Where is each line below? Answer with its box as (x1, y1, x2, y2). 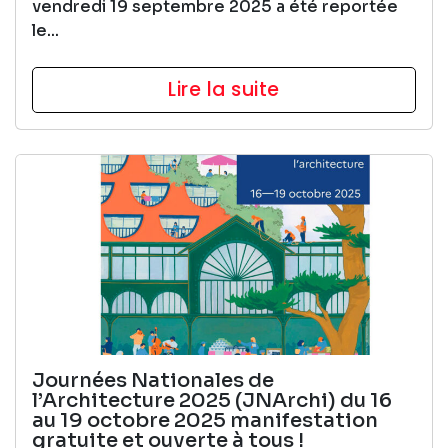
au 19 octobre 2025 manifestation (32, 407, 378, 433)
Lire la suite (168, 75, 280, 103)
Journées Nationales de (32, 367, 274, 393)
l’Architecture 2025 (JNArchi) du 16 (32, 387, 392, 413)
